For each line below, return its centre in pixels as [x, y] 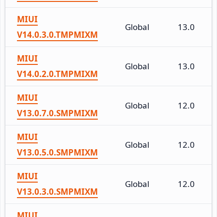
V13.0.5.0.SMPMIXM [57, 152]
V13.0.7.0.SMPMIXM [57, 113]
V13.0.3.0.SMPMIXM [57, 191]
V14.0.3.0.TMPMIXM [57, 34]
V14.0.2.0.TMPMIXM [57, 74]
